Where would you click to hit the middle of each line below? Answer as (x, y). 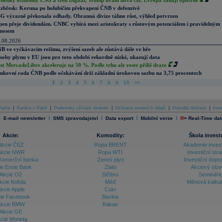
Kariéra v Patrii (32, 108)
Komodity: (110, 135)
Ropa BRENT (110, 145)
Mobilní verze (157, 118)
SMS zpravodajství (75, 118)
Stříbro (110, 174)
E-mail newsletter (24, 118)
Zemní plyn (110, 160)
